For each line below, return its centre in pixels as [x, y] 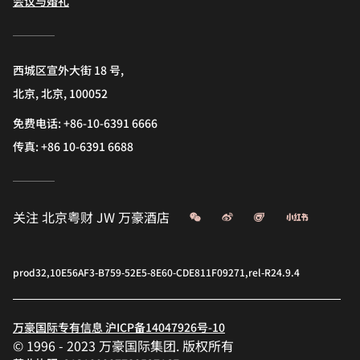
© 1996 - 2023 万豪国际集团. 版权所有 [123, 346]
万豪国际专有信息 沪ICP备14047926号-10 [119, 327]
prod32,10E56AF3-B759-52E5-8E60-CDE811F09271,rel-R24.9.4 [156, 272]
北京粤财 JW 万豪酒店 [106, 217]
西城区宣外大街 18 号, [68, 70]
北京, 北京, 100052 [60, 94]
